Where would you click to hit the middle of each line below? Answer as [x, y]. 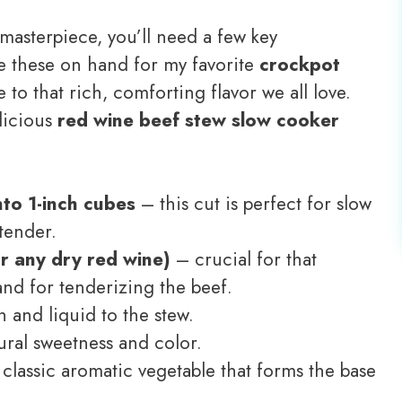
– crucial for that [244, 260]
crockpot [300, 64]
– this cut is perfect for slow [253, 204]
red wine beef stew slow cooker [198, 120]
